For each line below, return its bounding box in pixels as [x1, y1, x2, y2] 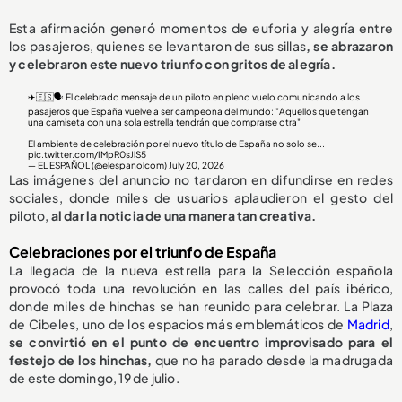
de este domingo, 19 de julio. [9, 370, 179, 387]
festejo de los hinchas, [9, 352, 153, 369]
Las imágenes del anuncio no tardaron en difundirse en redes [9, 171, 393, 188]
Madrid [346, 316, 389, 333]
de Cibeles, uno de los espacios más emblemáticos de [9, 316, 347, 333]
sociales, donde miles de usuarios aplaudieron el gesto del [9, 189, 393, 206]
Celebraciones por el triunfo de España [9, 242, 276, 262]
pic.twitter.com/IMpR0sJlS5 [28, 149, 147, 161]
